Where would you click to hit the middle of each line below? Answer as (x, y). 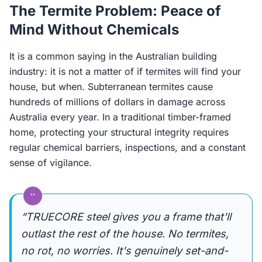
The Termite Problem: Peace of (115, 11)
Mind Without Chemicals (94, 30)
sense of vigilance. (51, 163)
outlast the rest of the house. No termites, (125, 234)
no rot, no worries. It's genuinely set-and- (125, 251)
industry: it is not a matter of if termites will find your (125, 71)
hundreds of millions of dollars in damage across (117, 102)
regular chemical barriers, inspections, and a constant (127, 147)
